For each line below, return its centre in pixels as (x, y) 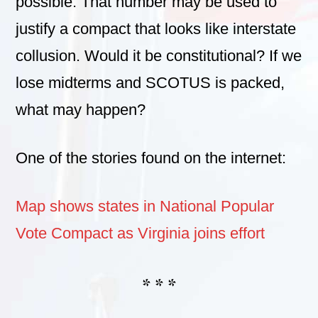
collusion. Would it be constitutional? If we (159, 55)
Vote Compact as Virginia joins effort (141, 233)
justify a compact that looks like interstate (156, 28)
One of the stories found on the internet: (151, 158)
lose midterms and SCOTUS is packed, (150, 82)
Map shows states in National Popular (145, 206)
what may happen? (81, 109)
